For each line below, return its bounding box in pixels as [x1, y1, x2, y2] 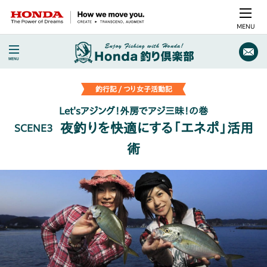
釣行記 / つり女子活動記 [95, 85, 172, 92]
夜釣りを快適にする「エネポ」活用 [60, 122, 253, 135]
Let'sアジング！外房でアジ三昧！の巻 [59, 106, 208, 116]
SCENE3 [14, 123, 53, 133]
